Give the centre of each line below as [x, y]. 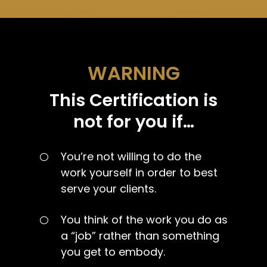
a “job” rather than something [140, 235]
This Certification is [133, 100]
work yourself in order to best [139, 172]
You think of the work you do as [145, 219]
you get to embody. [113, 252]
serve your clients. [109, 188]
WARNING [133, 73]
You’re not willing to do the [131, 156]
